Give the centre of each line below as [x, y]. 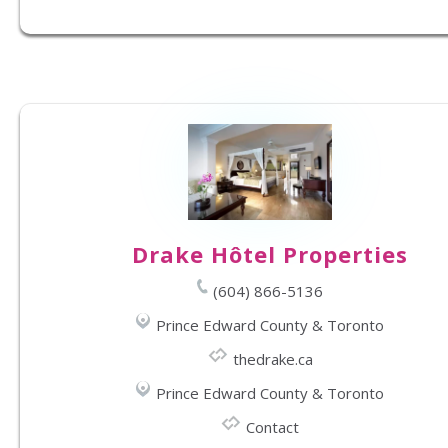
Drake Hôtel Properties [270, 254]
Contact [272, 427]
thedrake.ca [272, 359]
